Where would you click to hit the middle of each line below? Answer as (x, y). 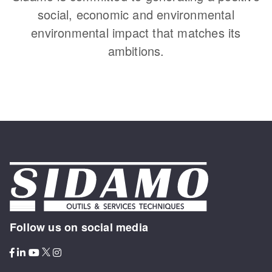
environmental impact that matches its (136, 32)
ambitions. (136, 50)
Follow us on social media (79, 227)
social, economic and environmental (136, 14)
